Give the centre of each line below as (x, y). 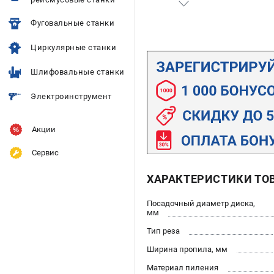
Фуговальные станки (72, 23)
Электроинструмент (71, 96)
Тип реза (163, 231)
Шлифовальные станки (78, 72)
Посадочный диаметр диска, (201, 203)
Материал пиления (183, 267)
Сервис (45, 153)
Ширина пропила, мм (187, 249)
